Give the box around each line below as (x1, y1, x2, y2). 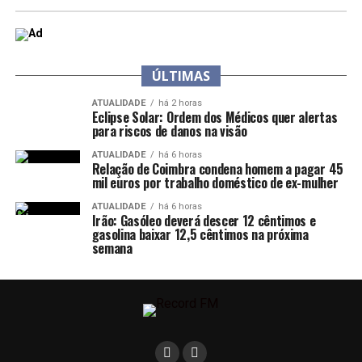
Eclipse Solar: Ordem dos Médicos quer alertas (91, 107, 338, 127)
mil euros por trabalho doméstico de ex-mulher (91, 172, 339, 192)
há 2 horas (158, 97, 202, 108)
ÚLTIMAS (151, 66, 210, 85)
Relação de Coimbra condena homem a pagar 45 (91, 158, 343, 179)
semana (91, 238, 133, 258)
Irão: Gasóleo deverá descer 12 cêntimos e (91, 210, 316, 230)
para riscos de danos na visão (91, 120, 247, 141)
